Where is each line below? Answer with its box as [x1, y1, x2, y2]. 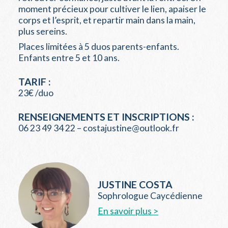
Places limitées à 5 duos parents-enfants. [18, 41, 179, 52]
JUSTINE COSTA [98, 179, 173, 191]
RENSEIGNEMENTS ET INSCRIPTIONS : [18, 110, 194, 123]
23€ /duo [18, 87, 53, 98]
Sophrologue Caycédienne [98, 190, 203, 202]
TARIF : [18, 75, 51, 88]
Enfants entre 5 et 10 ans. [18, 52, 120, 63]
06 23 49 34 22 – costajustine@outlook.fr [18, 122, 179, 133]
